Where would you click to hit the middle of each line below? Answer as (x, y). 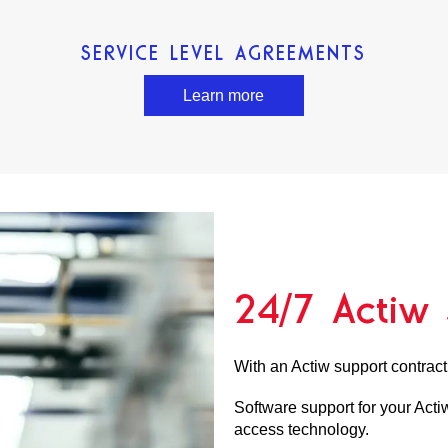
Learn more (224, 95)
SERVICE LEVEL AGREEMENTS (224, 53)
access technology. (301, 429)
